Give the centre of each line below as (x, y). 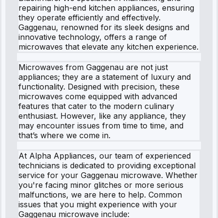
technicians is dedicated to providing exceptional (107, 165)
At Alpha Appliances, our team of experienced (105, 155)
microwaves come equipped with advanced (98, 96)
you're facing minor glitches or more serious (101, 185)
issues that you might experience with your (98, 204)
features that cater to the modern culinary (96, 106)
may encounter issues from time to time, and (101, 125)
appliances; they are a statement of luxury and (105, 77)
